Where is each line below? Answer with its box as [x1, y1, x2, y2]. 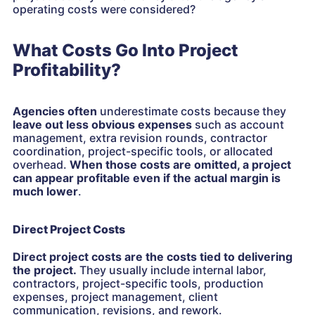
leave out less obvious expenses [13, 117, 192, 131]
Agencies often [13, 104, 97, 118]
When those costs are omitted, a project [70, 157, 291, 172]
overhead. [13, 157, 70, 172]
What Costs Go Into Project [13, 40, 238, 60]
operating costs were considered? [13, 2, 195, 16]
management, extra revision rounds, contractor [13, 131, 267, 145]
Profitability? [13, 60, 121, 80]
